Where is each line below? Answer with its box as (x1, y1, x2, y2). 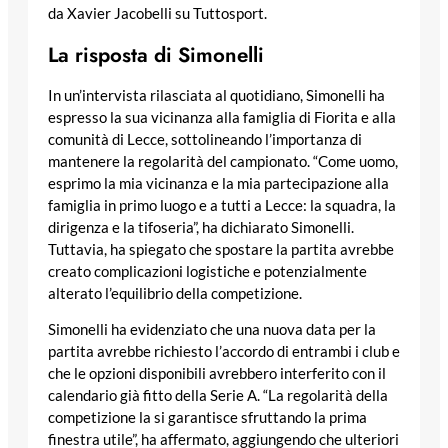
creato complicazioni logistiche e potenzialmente (48, 262, 367, 280)
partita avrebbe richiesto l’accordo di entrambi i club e (48, 343, 400, 361)
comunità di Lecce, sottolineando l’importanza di (48, 130, 362, 148)
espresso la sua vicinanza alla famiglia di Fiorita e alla (48, 108, 396, 126)
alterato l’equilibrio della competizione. (48, 284, 302, 302)
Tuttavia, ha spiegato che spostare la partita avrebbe (48, 240, 394, 258)
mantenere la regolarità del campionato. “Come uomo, (48, 152, 398, 170)
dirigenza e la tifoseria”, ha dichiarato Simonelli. (48, 218, 354, 236)
